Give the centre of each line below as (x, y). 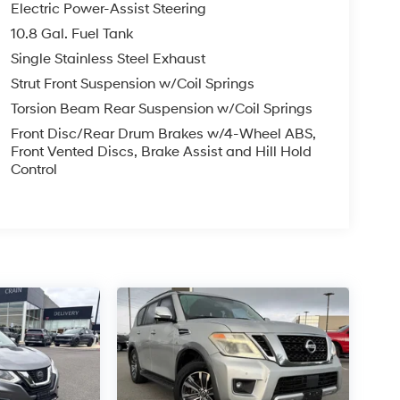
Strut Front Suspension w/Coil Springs (132, 84)
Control (33, 170)
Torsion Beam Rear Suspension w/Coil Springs (161, 109)
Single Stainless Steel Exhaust (108, 59)
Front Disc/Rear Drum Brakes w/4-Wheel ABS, (163, 134)
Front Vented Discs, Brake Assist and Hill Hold (161, 152)
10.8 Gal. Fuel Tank (71, 34)
